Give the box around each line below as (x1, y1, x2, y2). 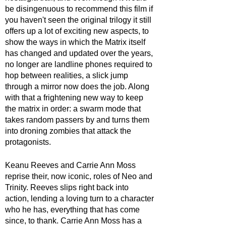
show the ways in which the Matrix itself (5, 37, 147, 46)
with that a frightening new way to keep (5, 93, 145, 102)
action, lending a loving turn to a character (5, 194, 156, 203)
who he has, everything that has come (5, 205, 142, 214)
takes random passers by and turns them (5, 115, 151, 124)
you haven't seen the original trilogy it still (5, 15, 153, 24)
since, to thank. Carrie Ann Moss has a (5, 216, 144, 225)
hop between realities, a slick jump (5, 71, 130, 80)
